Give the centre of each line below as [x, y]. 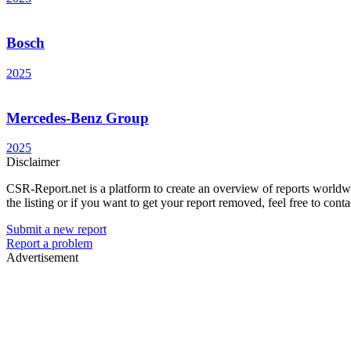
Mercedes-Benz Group [78, 118]
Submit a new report [56, 230]
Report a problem [49, 244]
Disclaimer [33, 162]
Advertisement [42, 258]
